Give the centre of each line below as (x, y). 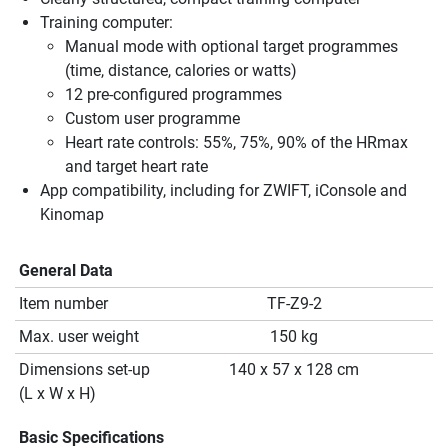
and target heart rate (136, 167)
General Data (66, 271)
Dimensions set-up (84, 370)
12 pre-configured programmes (173, 95)
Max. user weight (79, 337)
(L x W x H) (57, 394)
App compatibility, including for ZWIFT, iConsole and (223, 191)
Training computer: (106, 23)
